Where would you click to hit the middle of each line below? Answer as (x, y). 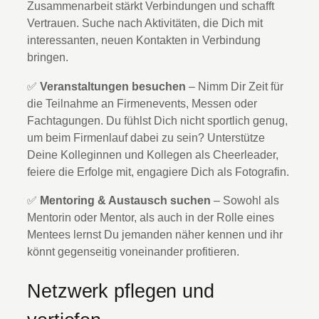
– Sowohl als (245, 200)
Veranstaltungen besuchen (113, 86)
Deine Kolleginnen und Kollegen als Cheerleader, (153, 154)
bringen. (48, 57)
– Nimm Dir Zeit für (235, 86)
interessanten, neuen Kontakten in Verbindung (144, 40)
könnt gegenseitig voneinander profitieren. (133, 251)
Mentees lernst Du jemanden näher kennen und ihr (155, 234)
